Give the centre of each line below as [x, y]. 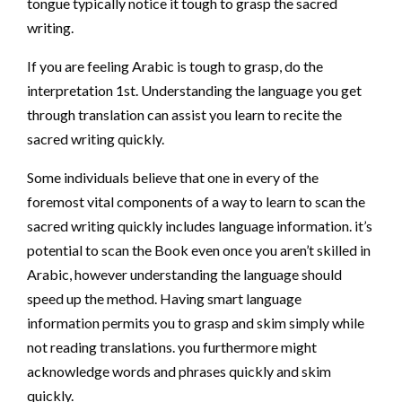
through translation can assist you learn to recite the [184, 114]
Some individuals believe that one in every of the [173, 177]
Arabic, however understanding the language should [184, 274]
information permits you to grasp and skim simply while [196, 322]
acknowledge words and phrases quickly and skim [179, 371]
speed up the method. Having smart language [164, 298]
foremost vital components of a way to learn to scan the [196, 201]
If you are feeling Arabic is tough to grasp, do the [175, 66]
